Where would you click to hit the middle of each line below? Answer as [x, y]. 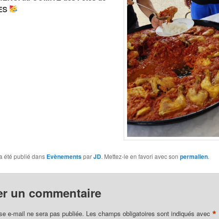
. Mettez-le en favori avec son [140, 156]
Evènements [64, 157]
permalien [194, 157]
